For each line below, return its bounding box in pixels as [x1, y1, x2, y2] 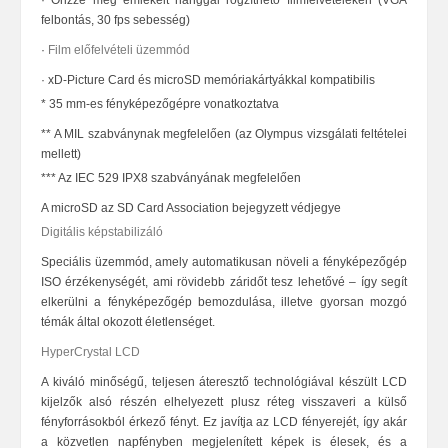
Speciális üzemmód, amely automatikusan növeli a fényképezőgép [41, 255, 407, 269]
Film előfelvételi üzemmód [48, 43, 190, 57]
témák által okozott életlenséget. [41, 315, 215, 329]
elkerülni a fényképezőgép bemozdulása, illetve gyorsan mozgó [41, 295, 407, 309]
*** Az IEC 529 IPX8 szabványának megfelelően [41, 171, 301, 185]
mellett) [41, 147, 81, 161]
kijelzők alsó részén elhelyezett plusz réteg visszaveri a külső [41, 395, 407, 409]
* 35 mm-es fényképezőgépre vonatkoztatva [41, 97, 279, 111]
